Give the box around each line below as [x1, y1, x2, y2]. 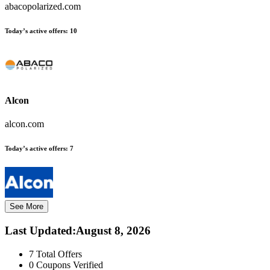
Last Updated [5, 224, 72, 237]
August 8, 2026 [76, 224, 151, 237]
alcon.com [5, 119, 44, 130]
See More [10, 202, 43, 212]
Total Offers [36, 248, 82, 259]
